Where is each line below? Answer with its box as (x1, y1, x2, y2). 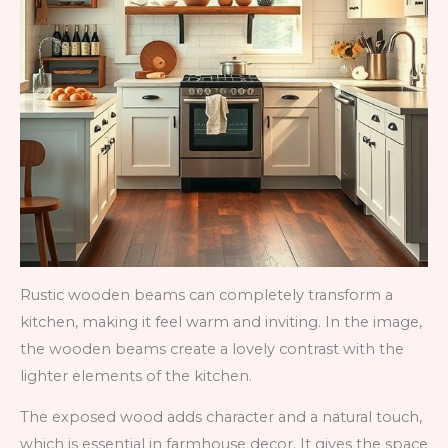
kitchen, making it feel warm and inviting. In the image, (20, 312, 422, 331)
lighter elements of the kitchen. (20, 366, 252, 385)
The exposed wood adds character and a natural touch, (20, 408, 422, 427)
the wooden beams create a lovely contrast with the (20, 339, 404, 358)
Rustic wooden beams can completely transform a (20, 285, 393, 304)
